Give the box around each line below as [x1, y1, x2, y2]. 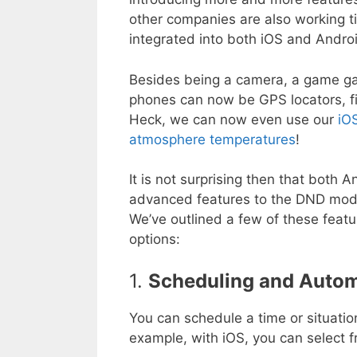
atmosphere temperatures [129, 131, 296, 147]
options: [129, 231, 180, 248]
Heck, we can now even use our [129, 111, 338, 127]
